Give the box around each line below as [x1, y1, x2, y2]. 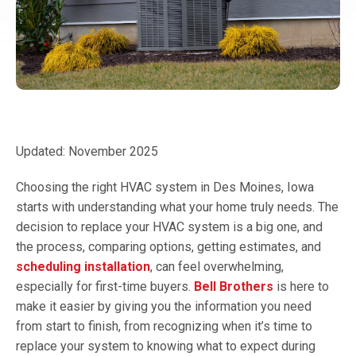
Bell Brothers [194, 279, 273, 294]
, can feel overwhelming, [150, 259, 284, 274]
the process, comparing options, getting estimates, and [16, 239, 321, 254]
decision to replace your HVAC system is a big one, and [16, 219, 323, 234]
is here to [273, 279, 329, 294]
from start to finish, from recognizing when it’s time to [16, 319, 312, 334]
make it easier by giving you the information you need [16, 299, 311, 314]
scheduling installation [16, 259, 150, 274]
